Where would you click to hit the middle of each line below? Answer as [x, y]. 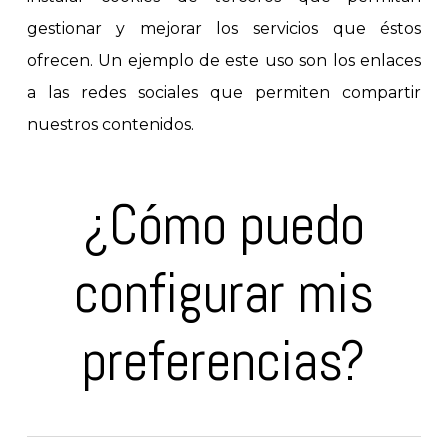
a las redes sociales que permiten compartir [224, 92]
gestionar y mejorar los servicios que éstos [224, 28]
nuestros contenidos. [110, 124]
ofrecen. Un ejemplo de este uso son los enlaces [224, 60]
